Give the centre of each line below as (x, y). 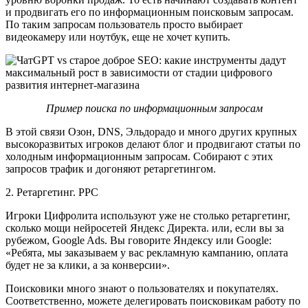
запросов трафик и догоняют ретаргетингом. (111, 168)
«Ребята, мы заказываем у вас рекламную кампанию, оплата (147, 252)
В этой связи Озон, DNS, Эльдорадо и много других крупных (151, 131)
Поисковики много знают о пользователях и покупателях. (142, 288)
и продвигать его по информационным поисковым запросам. (150, 12)
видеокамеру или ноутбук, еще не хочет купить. (118, 36)
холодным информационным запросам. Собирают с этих (139, 156)
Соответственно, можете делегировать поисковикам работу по (153, 300)
